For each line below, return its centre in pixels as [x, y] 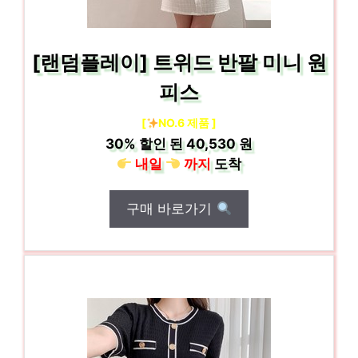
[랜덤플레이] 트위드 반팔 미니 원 [179, 62]
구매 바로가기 [171, 209]
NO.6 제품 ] [188, 123]
